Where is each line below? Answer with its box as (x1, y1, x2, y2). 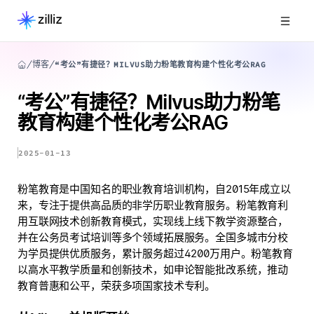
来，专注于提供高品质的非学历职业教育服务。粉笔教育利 (18, 198, 289, 212)
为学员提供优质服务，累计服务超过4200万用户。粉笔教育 (18, 247, 293, 260)
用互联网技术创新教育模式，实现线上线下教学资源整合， (18, 214, 289, 228)
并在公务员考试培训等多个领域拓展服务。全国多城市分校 (18, 231, 289, 244)
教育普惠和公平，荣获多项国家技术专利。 (18, 279, 216, 292)
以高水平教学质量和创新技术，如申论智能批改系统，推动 (18, 263, 289, 276)
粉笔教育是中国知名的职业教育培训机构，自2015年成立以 (18, 182, 291, 196)
